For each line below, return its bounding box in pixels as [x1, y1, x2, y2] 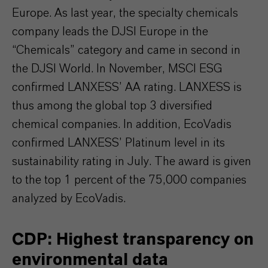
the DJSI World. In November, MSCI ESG [12, 63, 222, 75]
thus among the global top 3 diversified [12, 100, 212, 112]
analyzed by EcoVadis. [12, 193, 126, 205]
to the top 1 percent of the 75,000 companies [12, 174, 246, 186]
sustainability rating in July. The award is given [12, 156, 251, 167]
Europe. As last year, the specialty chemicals [12, 7, 238, 19]
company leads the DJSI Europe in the [12, 26, 208, 38]
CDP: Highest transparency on [12, 231, 254, 248]
